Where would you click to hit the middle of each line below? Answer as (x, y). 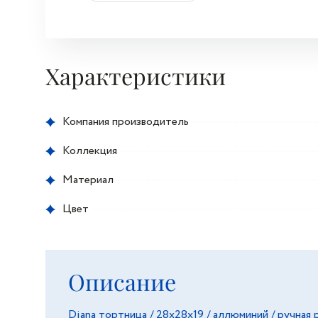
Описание (122, 281)
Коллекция (90, 150)
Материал (88, 180)
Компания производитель (126, 121)
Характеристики (136, 76)
